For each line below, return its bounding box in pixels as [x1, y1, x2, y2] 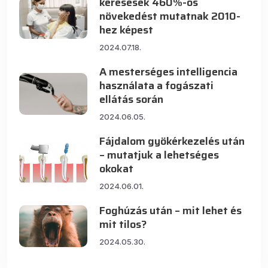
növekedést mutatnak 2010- [99, 8, 241, 25]
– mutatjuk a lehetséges [99, 147, 220, 164]
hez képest [99, 22, 154, 39]
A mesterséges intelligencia [99, 63, 238, 81]
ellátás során [99, 91, 164, 108]
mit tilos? [99, 216, 148, 233]
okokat [99, 160, 134, 178]
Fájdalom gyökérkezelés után [99, 133, 245, 150]
